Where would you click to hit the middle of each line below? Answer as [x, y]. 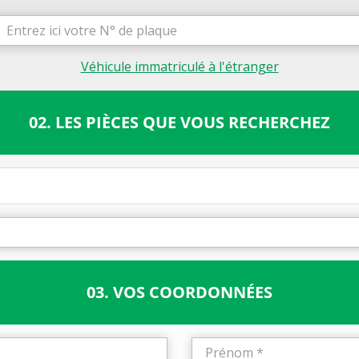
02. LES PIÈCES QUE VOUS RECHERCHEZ [179, 122]
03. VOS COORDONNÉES [179, 292]
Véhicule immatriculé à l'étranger [179, 67]
